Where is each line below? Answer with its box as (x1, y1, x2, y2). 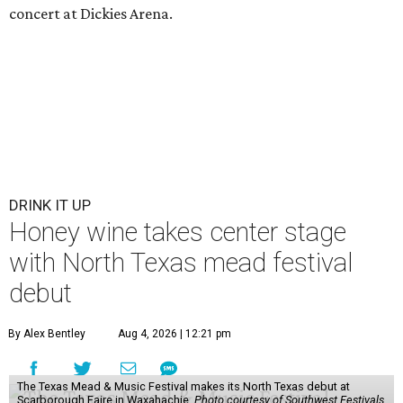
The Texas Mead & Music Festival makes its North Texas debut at (16, 380, 350, 394)
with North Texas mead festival (9, 247, 354, 279)
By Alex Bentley (8, 327, 85, 341)
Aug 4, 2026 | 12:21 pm (118, 327, 231, 341)
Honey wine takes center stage (9, 217, 346, 248)
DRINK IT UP (9, 196, 91, 215)
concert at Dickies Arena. (9, 4, 173, 23)
